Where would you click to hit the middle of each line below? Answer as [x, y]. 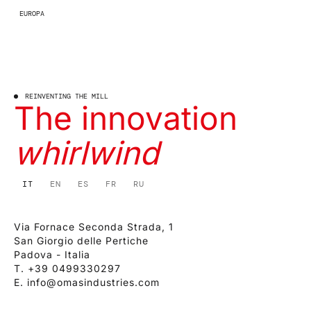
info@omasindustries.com [93, 283]
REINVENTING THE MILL [67, 96]
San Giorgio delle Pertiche [81, 241]
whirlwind [86, 153]
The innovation [126, 118]
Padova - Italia [52, 255]
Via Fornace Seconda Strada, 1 [94, 227]
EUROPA [32, 14]
